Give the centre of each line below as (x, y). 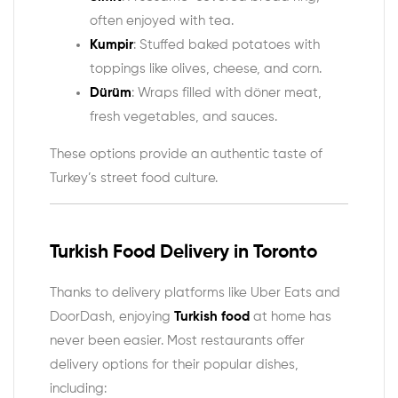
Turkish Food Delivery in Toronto (183, 253)
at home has (291, 316)
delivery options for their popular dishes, (174, 364)
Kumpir (111, 45)
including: (78, 388)
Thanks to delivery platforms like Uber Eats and (195, 292)
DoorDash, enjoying (112, 316)
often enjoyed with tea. (162, 21)
